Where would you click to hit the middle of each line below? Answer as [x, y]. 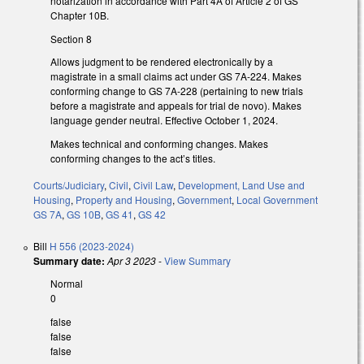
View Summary [197, 261]
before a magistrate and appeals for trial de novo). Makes [176, 106]
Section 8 [71, 38]
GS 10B [84, 214]
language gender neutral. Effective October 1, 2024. [164, 120]
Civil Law [153, 185]
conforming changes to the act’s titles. [133, 158]
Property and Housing [124, 200]
